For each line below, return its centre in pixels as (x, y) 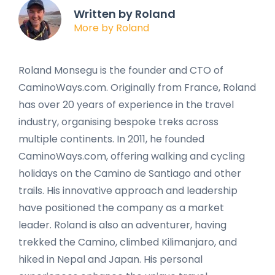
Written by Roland (125, 14)
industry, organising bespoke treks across (118, 122)
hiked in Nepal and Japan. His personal (110, 259)
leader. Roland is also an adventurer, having (122, 225)
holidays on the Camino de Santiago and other (130, 173)
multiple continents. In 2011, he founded (111, 139)
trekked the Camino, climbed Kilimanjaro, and (128, 242)
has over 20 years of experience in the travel (126, 104)
